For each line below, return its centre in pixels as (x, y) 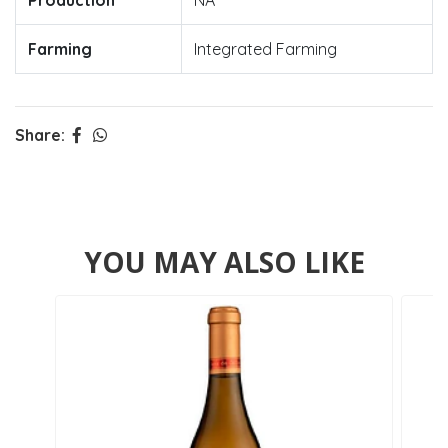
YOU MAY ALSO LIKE (224, 262)
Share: (40, 135)
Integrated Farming (265, 49)
